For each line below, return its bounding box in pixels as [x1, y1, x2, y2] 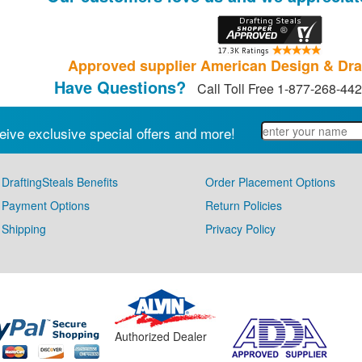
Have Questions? [54, 75, 186, 99]
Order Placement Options [205, 174, 335, 190]
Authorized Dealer [115, 328, 207, 344]
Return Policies [205, 197, 282, 213]
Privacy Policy [205, 221, 276, 237]
